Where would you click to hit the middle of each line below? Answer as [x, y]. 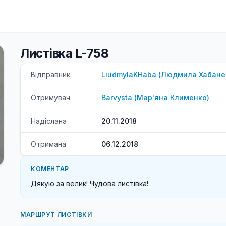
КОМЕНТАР [50, 169]
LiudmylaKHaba [129, 74]
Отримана [48, 144]
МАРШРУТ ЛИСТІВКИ [56, 215]
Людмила [179, 74]
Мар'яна [152, 98]
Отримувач [50, 98]
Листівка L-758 [65, 53]
